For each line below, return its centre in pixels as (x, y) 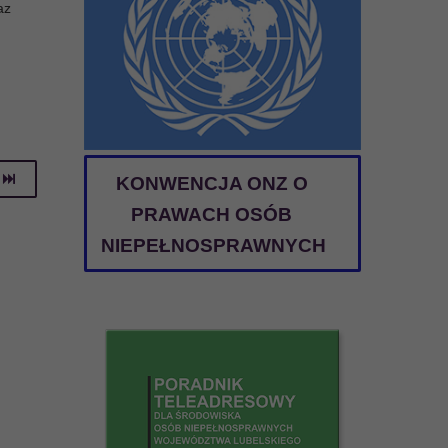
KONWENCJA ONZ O (211, 183)
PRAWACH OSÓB (212, 214)
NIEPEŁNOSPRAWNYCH (213, 245)
